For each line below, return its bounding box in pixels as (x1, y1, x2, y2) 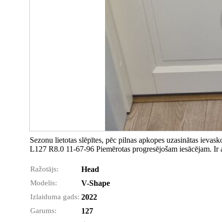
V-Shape (81, 179, 110, 187)
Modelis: (30, 179, 57, 187)
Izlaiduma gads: (30, 193, 79, 201)
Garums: (30, 207, 56, 215)
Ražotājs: (30, 165, 58, 173)
